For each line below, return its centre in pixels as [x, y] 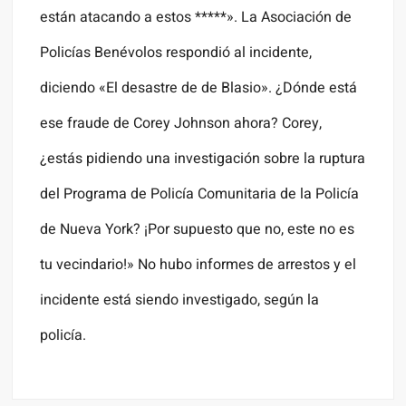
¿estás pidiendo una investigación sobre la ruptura [203, 159]
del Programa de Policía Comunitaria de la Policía [200, 194]
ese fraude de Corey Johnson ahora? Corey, [181, 124]
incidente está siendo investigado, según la [180, 300]
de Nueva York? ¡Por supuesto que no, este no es [198, 230]
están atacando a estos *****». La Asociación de [196, 18]
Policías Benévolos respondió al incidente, [176, 53]
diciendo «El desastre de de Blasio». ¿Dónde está [199, 88]
